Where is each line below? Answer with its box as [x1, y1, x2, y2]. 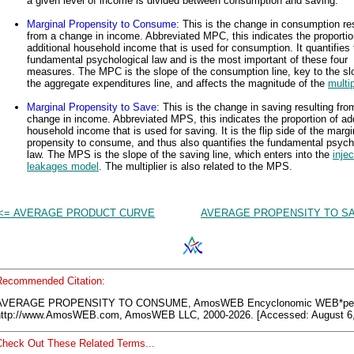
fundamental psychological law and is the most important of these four [27, 53, 348, 66]
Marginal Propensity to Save [27, 100, 156, 113]
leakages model [27, 160, 99, 172]
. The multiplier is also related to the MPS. [99, 160, 292, 172]
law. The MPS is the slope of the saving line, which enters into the [27, 148, 333, 160]
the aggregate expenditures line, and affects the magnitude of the [27, 77, 328, 89]
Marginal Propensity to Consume [27, 17, 176, 30]
